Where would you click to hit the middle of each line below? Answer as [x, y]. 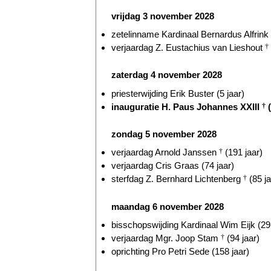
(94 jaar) [242, 238]
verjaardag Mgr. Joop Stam [166, 238]
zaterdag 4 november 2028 [167, 75]
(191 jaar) [243, 152]
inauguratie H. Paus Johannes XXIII [187, 106]
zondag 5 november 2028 [164, 134]
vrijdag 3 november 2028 [163, 16]
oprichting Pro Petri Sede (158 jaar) [180, 251]
